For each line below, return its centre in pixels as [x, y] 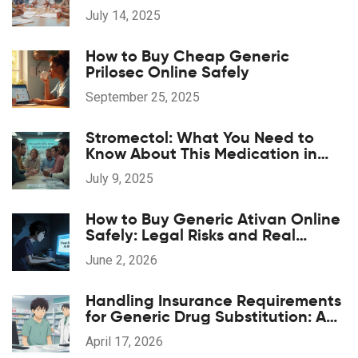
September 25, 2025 [143, 97]
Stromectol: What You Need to [200, 138]
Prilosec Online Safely [167, 72]
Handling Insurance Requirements [213, 301]
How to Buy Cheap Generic [187, 56]
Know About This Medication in [201, 154]
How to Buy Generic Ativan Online [213, 219]
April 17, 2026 [124, 342]
